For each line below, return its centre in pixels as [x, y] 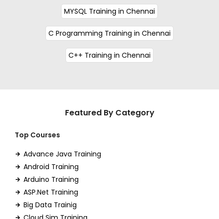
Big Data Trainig [50, 205]
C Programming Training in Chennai [109, 33]
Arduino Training [51, 179]
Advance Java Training [62, 154]
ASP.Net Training [51, 192]
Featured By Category [109, 112]
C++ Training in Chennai [109, 55]
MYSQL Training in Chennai [109, 11]
